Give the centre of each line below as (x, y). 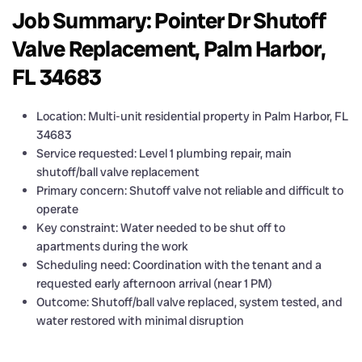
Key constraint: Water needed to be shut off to (161, 227)
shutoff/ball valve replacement (118, 172)
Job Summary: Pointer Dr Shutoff (169, 20)
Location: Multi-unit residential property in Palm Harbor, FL (192, 116)
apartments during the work (112, 246)
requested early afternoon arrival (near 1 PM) (154, 283)
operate (57, 209)
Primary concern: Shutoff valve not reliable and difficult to (190, 190)
